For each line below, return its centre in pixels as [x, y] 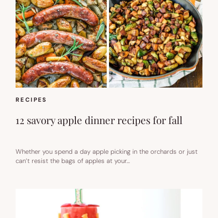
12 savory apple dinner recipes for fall [99, 120]
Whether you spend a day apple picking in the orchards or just [107, 152]
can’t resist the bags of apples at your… [73, 161]
